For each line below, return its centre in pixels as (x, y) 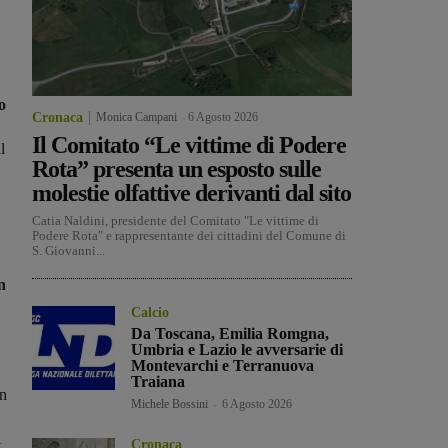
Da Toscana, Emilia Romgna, (230, 334)
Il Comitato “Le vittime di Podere (189, 145)
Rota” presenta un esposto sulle (176, 169)
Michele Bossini (170, 404)
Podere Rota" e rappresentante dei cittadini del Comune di (189, 236)
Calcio (150, 313)
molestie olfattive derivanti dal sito (191, 193)
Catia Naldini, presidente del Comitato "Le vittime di (175, 221)
